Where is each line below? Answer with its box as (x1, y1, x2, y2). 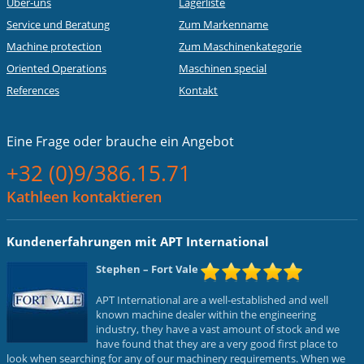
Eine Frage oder (6, 132, 102, 151)
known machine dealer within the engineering (96, 306, 316, 322)
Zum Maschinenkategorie (179, 39, 302, 54)
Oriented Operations (6, 61, 106, 76)
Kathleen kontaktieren (6, 187, 162, 207)
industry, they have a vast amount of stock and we (96, 321, 340, 336)
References (6, 83, 59, 98)
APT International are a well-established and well (96, 292, 328, 307)
